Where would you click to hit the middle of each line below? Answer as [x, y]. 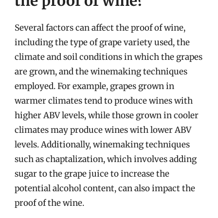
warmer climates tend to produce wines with [104, 101]
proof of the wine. [49, 203]
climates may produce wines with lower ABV [103, 130]
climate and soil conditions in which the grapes [109, 57]
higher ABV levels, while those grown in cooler [107, 115]
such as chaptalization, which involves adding [106, 159]
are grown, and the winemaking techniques [101, 72]
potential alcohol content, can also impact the [105, 188]
